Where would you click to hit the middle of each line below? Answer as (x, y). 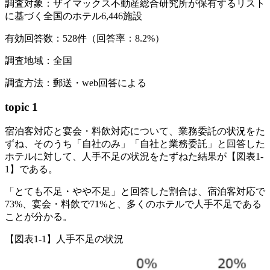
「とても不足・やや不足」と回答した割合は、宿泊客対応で (135, 192)
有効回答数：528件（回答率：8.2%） (85, 38)
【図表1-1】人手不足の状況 (64, 239)
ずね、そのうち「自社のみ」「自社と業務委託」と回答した (135, 144)
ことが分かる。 (39, 217)
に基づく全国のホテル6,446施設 (74, 16)
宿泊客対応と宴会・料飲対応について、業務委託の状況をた (135, 131)
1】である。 (31, 169)
